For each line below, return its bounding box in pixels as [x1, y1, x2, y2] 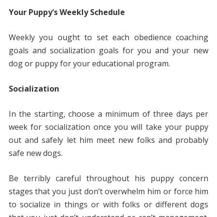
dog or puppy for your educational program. [8, 58, 170, 69]
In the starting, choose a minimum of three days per [8, 108, 209, 120]
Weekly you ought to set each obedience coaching [8, 32, 209, 43]
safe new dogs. [8, 148, 62, 159]
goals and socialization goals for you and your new [8, 45, 209, 56]
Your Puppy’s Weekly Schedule [8, 7, 125, 18]
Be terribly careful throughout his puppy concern [8, 173, 209, 184]
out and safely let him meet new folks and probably [8, 135, 209, 146]
